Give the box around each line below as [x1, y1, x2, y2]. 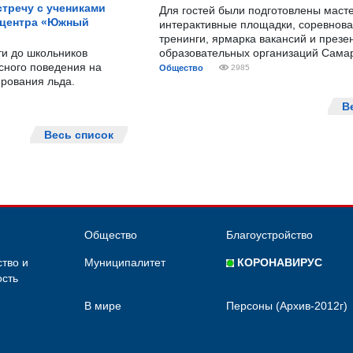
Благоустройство [226, 229, 313, 241]
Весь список [44, 128, 113, 141]
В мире [84, 299, 121, 312]
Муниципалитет [84, 256, 165, 269]
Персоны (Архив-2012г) [226, 299, 347, 312]
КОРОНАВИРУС [234, 256, 322, 269]
